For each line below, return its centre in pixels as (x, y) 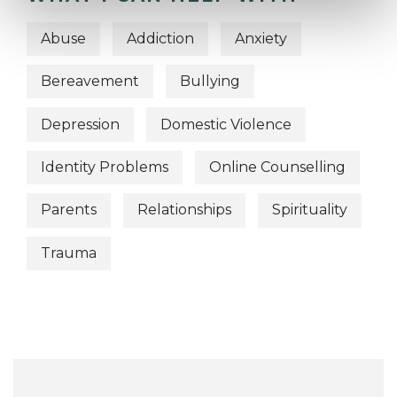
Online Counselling (277, 167)
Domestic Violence (226, 124)
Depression (80, 124)
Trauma (69, 253)
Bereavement (90, 82)
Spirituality (310, 210)
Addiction (160, 38)
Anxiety (261, 38)
